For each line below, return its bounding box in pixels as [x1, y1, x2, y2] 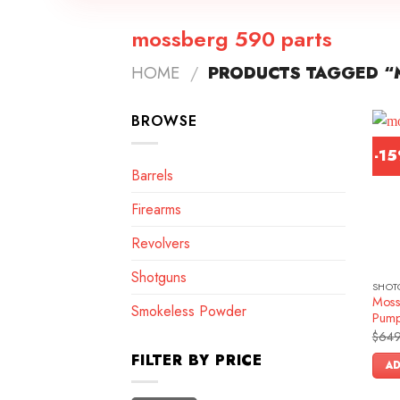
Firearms [131, 198, 181, 220]
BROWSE [131, 111, 197, 131]
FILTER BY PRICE [131, 349, 262, 371]
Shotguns [131, 266, 187, 287]
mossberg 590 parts [131, 23, 332, 54]
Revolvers [131, 232, 190, 254]
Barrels [131, 164, 173, 186]
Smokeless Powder [131, 300, 246, 321]
